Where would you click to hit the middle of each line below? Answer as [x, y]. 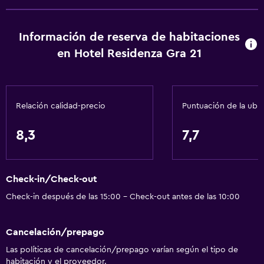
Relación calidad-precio [61, 106]
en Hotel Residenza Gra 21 [129, 54]
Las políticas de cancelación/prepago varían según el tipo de [122, 250]
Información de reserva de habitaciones [129, 37]
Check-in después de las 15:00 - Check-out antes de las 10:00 [123, 197]
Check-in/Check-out [52, 179]
